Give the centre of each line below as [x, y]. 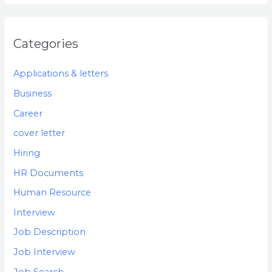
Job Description [50, 232]
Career [28, 113]
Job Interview [45, 252]
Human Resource [53, 193]
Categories [46, 44]
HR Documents [49, 173]
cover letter [39, 133]
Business [33, 93]
